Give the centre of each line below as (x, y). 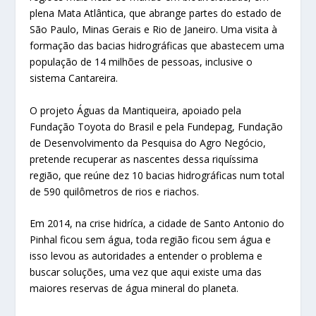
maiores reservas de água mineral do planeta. (134, 288)
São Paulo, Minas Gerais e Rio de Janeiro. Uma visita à (154, 30)
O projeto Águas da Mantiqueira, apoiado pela (136, 110)
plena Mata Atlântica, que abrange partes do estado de (156, 13)
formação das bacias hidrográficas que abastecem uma (157, 46)
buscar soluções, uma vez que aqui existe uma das (146, 272)
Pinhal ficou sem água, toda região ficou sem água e (151, 240)
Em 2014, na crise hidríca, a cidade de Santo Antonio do (157, 224)
